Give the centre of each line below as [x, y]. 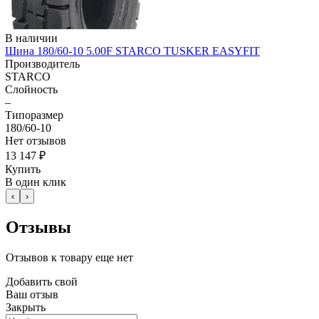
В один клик [36, 182]
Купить [23, 169]
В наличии [31, 38]
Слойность [31, 90]
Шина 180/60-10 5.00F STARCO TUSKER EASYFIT [132, 51]
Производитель [42, 64]
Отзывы [38, 228]
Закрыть [26, 308]
